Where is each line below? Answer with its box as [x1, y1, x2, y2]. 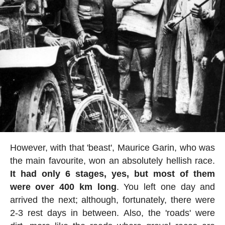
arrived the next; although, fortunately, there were [10, 194, 215, 205]
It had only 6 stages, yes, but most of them [10, 168, 215, 179]
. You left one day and [116, 181, 215, 192]
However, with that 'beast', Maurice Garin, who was [10, 142, 215, 153]
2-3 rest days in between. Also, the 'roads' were [10, 207, 215, 218]
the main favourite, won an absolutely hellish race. [10, 155, 215, 166]
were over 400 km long [10, 181, 117, 192]
